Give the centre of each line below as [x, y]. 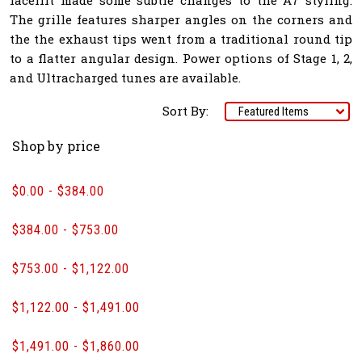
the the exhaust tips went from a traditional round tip [181, 38]
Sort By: [185, 111]
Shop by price [56, 146]
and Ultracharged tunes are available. [125, 77]
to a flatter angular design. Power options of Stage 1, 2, [181, 58]
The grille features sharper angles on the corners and [181, 19]
